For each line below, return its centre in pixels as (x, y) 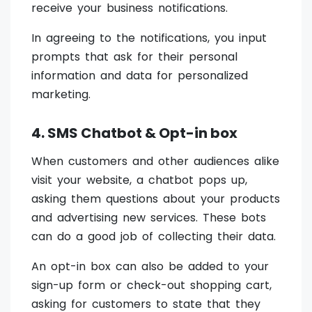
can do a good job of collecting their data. (154, 237)
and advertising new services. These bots (149, 218)
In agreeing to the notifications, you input (149, 38)
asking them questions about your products (156, 199)
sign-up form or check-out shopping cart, (151, 286)
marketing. (61, 95)
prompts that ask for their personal (134, 57)
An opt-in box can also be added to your (150, 267)
